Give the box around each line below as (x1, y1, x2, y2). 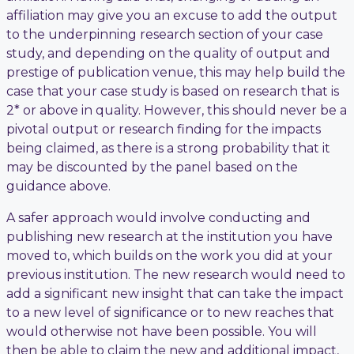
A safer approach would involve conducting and (6, 209, 311, 225)
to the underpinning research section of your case (6, 26, 323, 42)
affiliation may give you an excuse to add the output (6, 7, 337, 23)
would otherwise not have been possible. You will (6, 323, 317, 339)
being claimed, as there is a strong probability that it (6, 140, 330, 156)
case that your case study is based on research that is (6, 83, 339, 99)
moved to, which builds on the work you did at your (6, 247, 333, 263)
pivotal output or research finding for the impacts (6, 121, 321, 137)
